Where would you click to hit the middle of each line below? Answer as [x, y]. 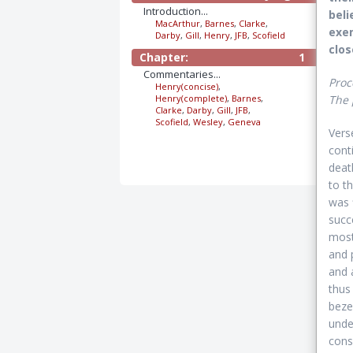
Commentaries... [182, 74]
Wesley [208, 122]
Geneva [244, 122]
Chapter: [164, 57]
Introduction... [176, 11]
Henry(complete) [191, 98]
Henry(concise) [187, 86]
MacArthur [178, 23]
